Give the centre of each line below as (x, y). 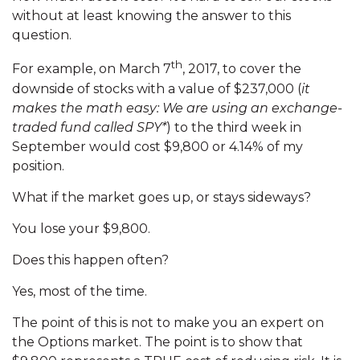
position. (38, 166)
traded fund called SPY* (89, 127)
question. (42, 35)
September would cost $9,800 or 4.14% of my (157, 146)
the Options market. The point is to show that (157, 342)
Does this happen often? (90, 260)
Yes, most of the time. (80, 291)
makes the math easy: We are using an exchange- (177, 108)
